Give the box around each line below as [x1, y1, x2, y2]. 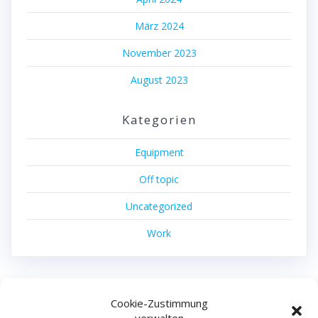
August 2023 [130, 73, 188, 87]
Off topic [139, 172, 179, 187]
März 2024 [134, 19, 184, 33]
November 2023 [121, 46, 197, 60]
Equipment [134, 146, 184, 160]
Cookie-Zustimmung [110, 296, 208, 310]
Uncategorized [126, 199, 192, 214]
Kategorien [121, 111, 197, 128]
